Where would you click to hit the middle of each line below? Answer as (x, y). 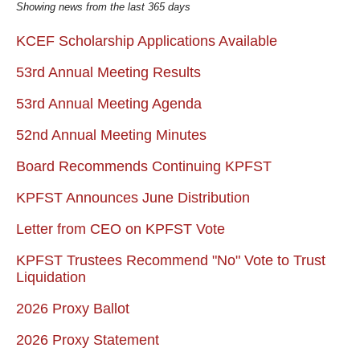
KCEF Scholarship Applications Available (147, 41)
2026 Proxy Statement (88, 340)
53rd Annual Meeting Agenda (109, 104)
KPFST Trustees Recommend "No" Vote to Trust (171, 261)
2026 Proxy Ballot (73, 309)
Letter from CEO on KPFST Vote (121, 229)
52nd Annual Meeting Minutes (111, 135)
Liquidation (51, 278)
